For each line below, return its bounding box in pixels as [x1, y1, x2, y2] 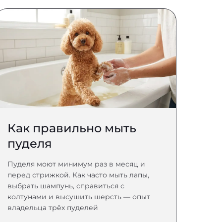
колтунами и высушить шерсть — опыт [7, 192, 151, 201]
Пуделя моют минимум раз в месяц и [7, 160, 146, 168]
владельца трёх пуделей [7, 203, 99, 212]
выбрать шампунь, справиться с [7, 181, 125, 190]
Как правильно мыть [7, 121, 137, 135]
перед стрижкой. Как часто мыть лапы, [7, 170, 150, 179]
